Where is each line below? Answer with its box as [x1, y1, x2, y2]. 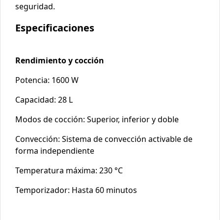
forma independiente [15, 145, 94, 157]
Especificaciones [15, 21, 94, 35]
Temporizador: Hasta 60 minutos [15, 185, 137, 196]
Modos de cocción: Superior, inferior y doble [15, 114, 179, 125]
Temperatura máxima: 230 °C [15, 165, 123, 176]
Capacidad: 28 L [15, 94, 73, 106]
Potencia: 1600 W [15, 75, 79, 86]
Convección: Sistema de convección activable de [15, 134, 192, 145]
